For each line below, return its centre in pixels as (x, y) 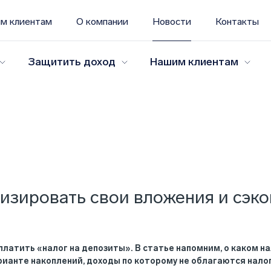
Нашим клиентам (194, 62)
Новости (172, 21)
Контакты (237, 21)
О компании (102, 21)
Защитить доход (72, 62)
